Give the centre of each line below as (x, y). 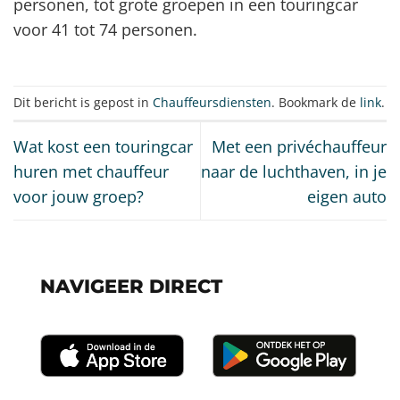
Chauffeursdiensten (212, 102)
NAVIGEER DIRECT (131, 286)
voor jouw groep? (79, 196)
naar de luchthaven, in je (294, 171)
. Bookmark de (316, 102)
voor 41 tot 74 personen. (105, 29)
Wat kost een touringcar (103, 146)
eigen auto (347, 196)
